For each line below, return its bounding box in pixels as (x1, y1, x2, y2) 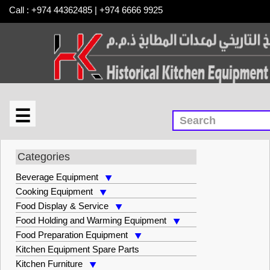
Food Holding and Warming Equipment (16, 215, 166, 225)
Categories (17, 151, 70, 163)
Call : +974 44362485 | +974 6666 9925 (9, 5, 172, 15)
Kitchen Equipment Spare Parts (16, 244, 139, 254)
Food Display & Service (16, 201, 108, 211)
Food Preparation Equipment (16, 230, 128, 240)
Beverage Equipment (16, 172, 98, 182)
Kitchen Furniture (16, 259, 83, 269)
